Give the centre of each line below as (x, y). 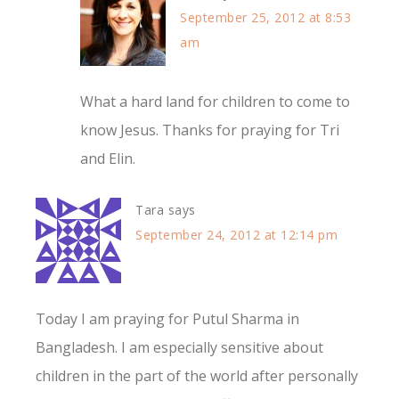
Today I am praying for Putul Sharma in (167, 319)
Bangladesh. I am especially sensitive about (179, 348)
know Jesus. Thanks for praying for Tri (210, 130)
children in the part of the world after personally (197, 376)
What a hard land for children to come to (215, 102)
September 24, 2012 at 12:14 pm (236, 235)
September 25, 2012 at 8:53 (265, 18)
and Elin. (108, 159)
